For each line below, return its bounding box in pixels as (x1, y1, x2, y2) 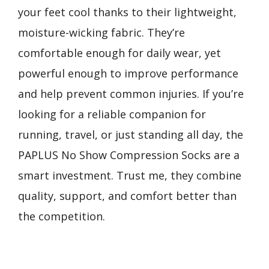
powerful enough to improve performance (18, 66, 238, 80)
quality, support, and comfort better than (18, 189, 237, 203)
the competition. (18, 209, 105, 223)
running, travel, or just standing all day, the (18, 127, 243, 142)
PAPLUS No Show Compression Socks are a (18, 148, 240, 162)
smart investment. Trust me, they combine (18, 168, 241, 183)
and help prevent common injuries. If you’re (18, 86, 244, 101)
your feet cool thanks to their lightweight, (18, 5, 237, 19)
